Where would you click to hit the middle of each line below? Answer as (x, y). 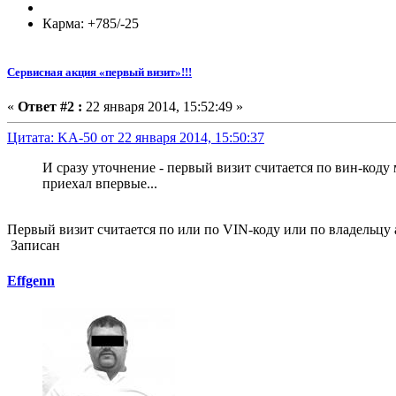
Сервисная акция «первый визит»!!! (99, 72)
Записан (34, 246)
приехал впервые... (100, 184)
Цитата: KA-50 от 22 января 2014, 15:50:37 (136, 138)
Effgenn (31, 280)
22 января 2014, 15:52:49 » (163, 107)
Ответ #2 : (50, 107)
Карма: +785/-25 (91, 24)
